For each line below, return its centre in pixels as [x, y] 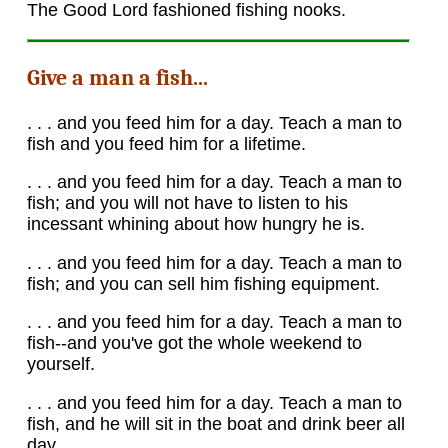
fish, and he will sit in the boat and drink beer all [215, 424]
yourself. [60, 364]
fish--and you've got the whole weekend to [194, 343]
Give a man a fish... [117, 77]
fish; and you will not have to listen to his [187, 203]
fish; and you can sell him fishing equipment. [203, 283]
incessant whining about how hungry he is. [195, 224]
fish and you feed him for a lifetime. [166, 143]
